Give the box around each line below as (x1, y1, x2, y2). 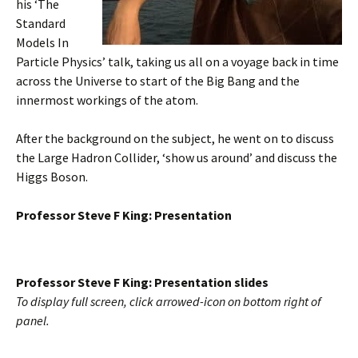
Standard (16, 15, 66, 31)
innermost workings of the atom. (16, 92, 198, 108)
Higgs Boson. (16, 169, 88, 185)
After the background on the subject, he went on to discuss (16, 130, 334, 146)
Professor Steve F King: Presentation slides (16, 274, 268, 290)
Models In (16, 34, 69, 50)
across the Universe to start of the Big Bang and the (16, 73, 300, 89)
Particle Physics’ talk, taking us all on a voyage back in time (16, 54, 339, 70)
